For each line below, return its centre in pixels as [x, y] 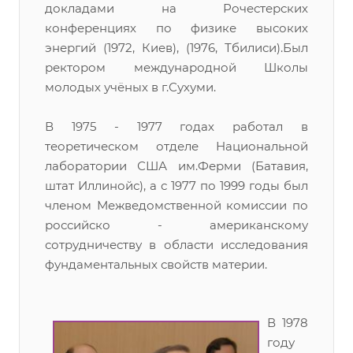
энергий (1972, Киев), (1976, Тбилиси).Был [176, 48]
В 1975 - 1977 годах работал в [176, 126]
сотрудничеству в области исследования [176, 245]
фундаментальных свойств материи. [156, 264]
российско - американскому [176, 225]
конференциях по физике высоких [176, 28]
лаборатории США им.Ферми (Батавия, [176, 166]
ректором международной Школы [176, 67]
